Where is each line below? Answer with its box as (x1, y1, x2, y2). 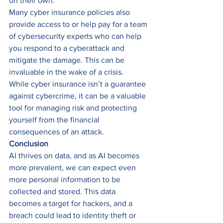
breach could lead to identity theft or (9, 211, 138, 220)
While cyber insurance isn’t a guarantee (9, 80, 148, 89)
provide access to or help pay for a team (9, 20, 149, 29)
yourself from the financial (9, 115, 102, 124)
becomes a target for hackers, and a (9, 199, 134, 208)
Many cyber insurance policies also (9, 8, 132, 17)
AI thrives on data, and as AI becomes (9, 151, 141, 160)
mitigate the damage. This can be (9, 56, 126, 65)
